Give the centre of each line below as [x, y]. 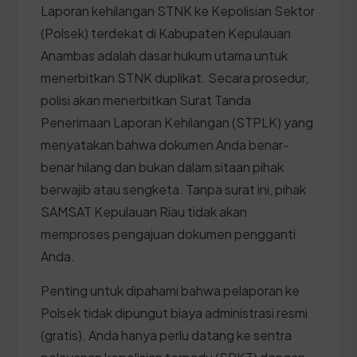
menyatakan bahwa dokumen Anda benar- [165, 144]
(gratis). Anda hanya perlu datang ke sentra [166, 335]
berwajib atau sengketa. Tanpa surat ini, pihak [173, 189]
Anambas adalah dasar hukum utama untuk [164, 55]
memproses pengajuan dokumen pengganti [168, 233]
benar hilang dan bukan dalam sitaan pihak [162, 167]
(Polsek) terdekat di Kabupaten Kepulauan [166, 33]
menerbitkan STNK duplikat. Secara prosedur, [175, 77]
